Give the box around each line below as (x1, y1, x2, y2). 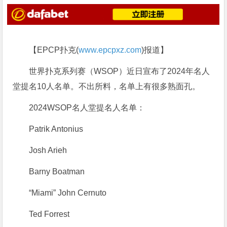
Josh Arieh (29, 146, 67, 155)
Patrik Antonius (29, 125, 84, 134)
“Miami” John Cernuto (29, 188, 107, 198)
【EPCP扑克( (29, 46, 79, 55)
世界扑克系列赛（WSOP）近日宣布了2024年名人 (29, 67, 210, 76)
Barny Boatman (29, 167, 85, 176)
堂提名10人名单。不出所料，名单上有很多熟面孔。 (13, 82, 201, 91)
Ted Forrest (29, 210, 70, 219)
